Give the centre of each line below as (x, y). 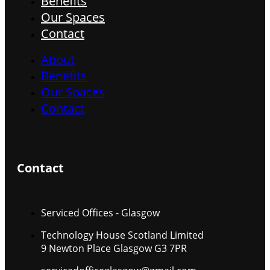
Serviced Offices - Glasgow (100, 213)
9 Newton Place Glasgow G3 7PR (114, 249)
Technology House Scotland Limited (122, 235)
